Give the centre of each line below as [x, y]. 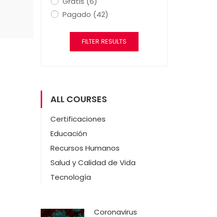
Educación [69, 133]
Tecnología [70, 177]
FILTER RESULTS [104, 41]
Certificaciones [78, 119]
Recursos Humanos [85, 148]
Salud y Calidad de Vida [93, 163]
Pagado [77, 14]
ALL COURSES [78, 99]
